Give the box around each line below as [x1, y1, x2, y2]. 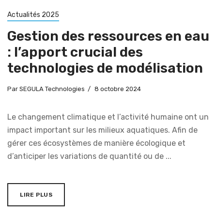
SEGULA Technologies [18, 85, 85, 93]
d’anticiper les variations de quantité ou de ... [7, 151, 171, 161]
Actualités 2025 [7, 10, 59, 19]
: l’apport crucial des [7, 44, 143, 60]
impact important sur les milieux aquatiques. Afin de [7, 125, 198, 135]
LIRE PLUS [20, 191, 53, 198]
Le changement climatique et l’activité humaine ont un [7, 112, 209, 122]
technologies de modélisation [7, 60, 203, 76]
